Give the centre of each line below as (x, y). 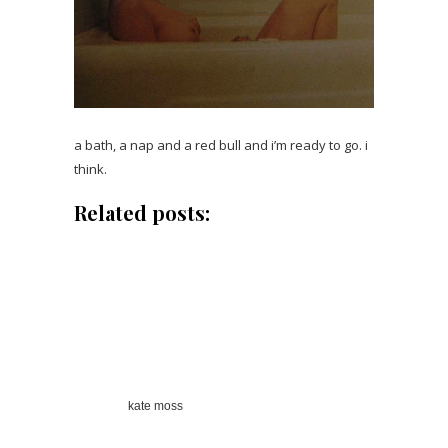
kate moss (155, 405)
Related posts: (142, 212)
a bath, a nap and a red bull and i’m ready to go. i (221, 144)
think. (90, 168)
